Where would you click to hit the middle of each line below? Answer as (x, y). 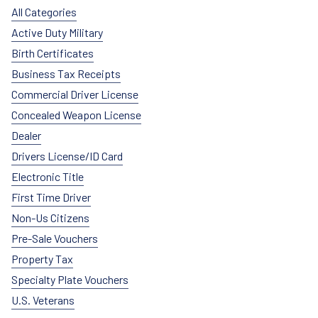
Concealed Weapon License (76, 114)
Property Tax (42, 258)
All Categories (44, 11)
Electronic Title (48, 176)
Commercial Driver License (75, 94)
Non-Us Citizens (50, 217)
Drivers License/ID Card (67, 155)
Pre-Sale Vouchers (55, 238)
